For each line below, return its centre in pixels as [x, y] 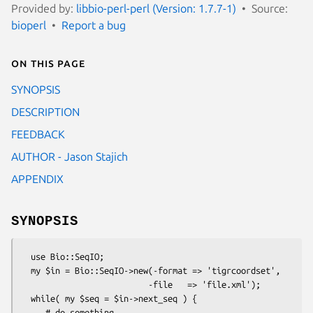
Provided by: [44, 8]
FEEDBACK [38, 134]
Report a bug [94, 25]
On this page [48, 63]
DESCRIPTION [45, 111]
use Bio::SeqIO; [26, 256]
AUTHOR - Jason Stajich [70, 156]
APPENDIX [37, 179]
